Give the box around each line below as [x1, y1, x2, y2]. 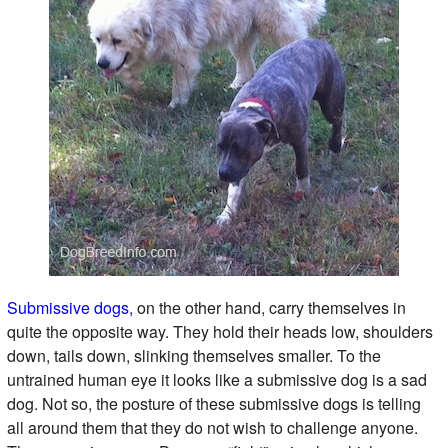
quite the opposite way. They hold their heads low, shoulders [6, 319, 433, 343]
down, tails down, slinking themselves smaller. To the [6, 343, 381, 367]
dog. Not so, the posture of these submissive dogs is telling [6, 391, 421, 415]
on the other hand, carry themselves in [132, 295, 406, 319]
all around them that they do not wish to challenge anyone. [6, 415, 418, 439]
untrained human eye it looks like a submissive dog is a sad [6, 367, 427, 391]
